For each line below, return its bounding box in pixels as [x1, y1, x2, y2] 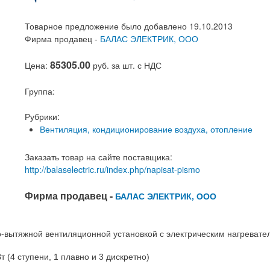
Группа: [25, 85, 55, 97]
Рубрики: [25, 110, 60, 122]
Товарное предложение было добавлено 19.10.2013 [25, 20, 233, 32]
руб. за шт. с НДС [93, 59, 162, 71]
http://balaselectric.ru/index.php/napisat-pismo [25, 163, 200, 175]
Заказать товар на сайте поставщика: [25, 150, 172, 163]
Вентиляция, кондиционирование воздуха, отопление [40, 123, 253, 135]
